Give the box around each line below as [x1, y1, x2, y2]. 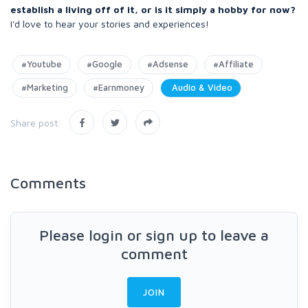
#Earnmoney [93, 82, 144, 93]
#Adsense [147, 58, 188, 69]
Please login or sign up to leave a [39, 226, 269, 244]
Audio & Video [169, 82, 232, 93]
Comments [10, 174, 86, 192]
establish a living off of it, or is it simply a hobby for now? [10, 3, 296, 15]
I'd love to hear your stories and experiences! [10, 18, 212, 30]
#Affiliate [213, 58, 254, 69]
